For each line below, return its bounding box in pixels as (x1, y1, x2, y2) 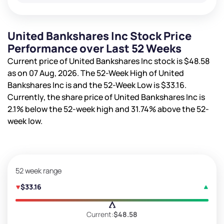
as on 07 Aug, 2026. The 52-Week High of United (7, 67, 184, 78)
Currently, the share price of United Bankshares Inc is (7, 91, 205, 102)
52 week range (15, 165, 61, 175)
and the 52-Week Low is (73, 79, 161, 90)
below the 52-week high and (23, 103, 131, 114)
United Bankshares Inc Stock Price (7, 28, 191, 43)
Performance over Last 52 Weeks (7, 40, 181, 56)
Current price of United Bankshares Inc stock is (7, 55, 184, 66)
